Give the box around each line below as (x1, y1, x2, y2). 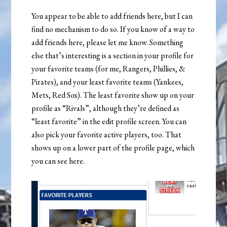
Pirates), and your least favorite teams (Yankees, (31, 76, 184, 87)
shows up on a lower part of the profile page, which (31, 142, 195, 153)
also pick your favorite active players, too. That (31, 129, 182, 140)
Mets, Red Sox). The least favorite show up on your (31, 89, 195, 100)
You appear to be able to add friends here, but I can (31, 10, 193, 21)
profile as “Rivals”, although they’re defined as (31, 102, 180, 113)
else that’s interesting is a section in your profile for (31, 50, 194, 61)
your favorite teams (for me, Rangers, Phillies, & (31, 63, 186, 74)
